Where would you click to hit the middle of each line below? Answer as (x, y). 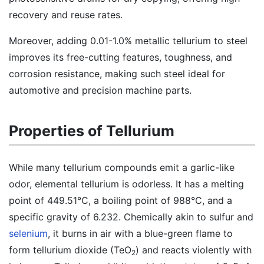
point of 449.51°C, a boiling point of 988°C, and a (121, 200)
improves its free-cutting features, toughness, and (121, 57)
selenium (28, 233)
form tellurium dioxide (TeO (70, 250)
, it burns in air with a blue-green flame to (140, 233)
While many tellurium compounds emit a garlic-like (122, 167)
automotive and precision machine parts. (100, 90)
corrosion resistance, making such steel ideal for (117, 74)
